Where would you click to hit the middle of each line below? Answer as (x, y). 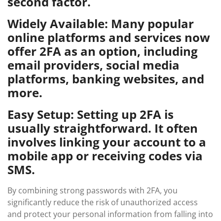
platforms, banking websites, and (106, 79)
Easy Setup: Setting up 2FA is (91, 114)
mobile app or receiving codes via (105, 156)
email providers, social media (93, 65)
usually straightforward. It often (103, 128)
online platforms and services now (109, 37)
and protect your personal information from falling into (110, 214)
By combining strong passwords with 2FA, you (92, 190)
